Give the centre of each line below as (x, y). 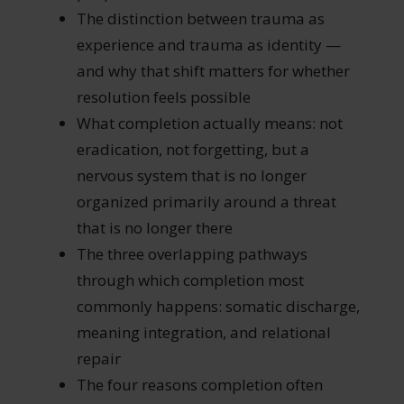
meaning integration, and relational (203, 332)
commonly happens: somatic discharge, (218, 306)
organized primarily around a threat (206, 201)
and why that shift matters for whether (213, 70)
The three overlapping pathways (192, 253)
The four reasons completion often (199, 384)
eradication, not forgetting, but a (193, 149)
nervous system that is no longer (191, 175)
